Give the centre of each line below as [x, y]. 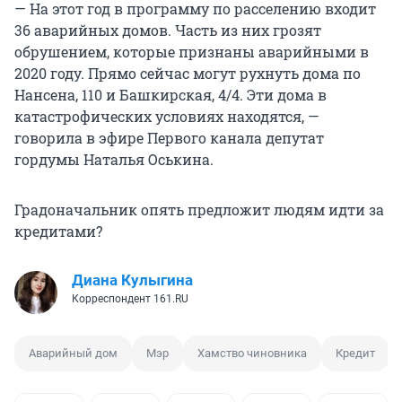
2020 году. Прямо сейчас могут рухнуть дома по [188, 74]
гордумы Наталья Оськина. [114, 160]
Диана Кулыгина [132, 280]
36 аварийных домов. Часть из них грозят [168, 31]
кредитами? [58, 232]
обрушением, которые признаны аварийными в [192, 52]
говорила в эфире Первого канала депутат [169, 138]
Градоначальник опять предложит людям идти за [199, 210]
